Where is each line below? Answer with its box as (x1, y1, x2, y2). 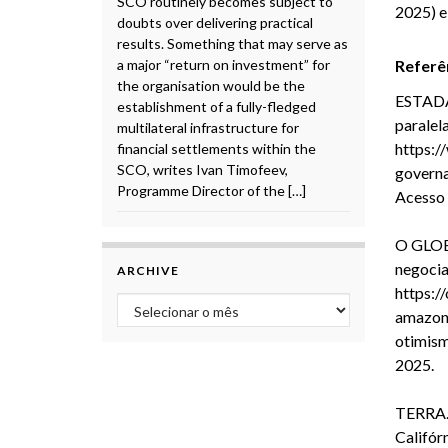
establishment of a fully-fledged (117, 97, 316, 115)
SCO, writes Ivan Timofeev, (117, 160, 288, 178)
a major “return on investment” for (117, 55, 330, 73)
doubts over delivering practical (117, 13, 313, 31)
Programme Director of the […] (117, 181, 306, 199)
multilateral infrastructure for (117, 118, 299, 136)
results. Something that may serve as (117, 34, 348, 52)
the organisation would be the (117, 76, 305, 94)
